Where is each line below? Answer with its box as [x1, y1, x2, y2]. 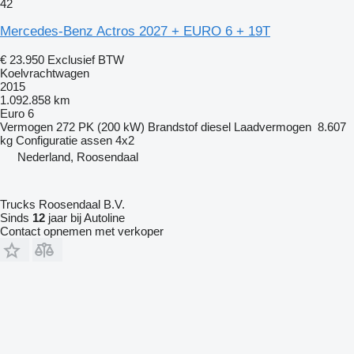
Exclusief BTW [47, 53, 124, 67]
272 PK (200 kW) [56, 120, 145, 134]
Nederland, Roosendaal [17, 150, 138, 164]
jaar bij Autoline [45, 211, 125, 225]
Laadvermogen [234, 120, 311, 134]
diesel [201, 120, 231, 134]
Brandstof [148, 120, 198, 134]
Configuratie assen [16, 134, 112, 148]
